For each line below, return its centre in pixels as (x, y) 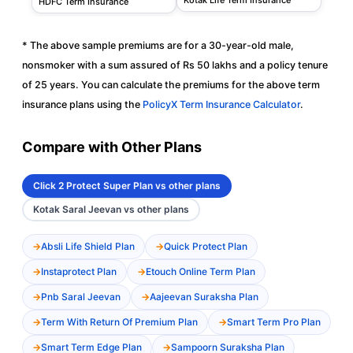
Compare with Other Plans (112, 147)
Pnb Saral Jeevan (81, 296)
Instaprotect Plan (79, 271)
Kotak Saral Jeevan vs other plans (111, 209)
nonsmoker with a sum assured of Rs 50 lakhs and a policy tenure (175, 65)
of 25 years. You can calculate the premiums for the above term (171, 84)
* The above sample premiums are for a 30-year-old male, (158, 45)
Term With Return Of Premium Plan (119, 321)
